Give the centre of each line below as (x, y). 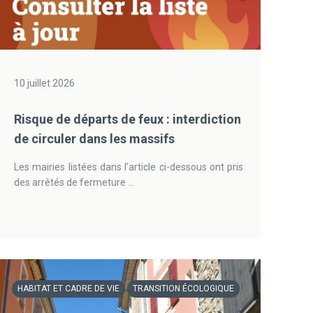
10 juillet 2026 (45, 83)
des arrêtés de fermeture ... (74, 182)
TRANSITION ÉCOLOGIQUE (184, 289)
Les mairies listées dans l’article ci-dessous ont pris (129, 167)
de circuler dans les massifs (95, 139)
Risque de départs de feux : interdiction (128, 119)
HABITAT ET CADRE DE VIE (69, 289)
